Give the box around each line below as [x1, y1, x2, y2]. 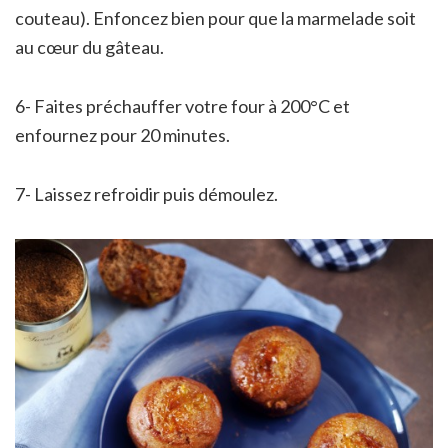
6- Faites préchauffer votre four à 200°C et [15, 94, 350, 117]
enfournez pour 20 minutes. [15, 123, 230, 146]
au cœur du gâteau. [15, 35, 164, 58]
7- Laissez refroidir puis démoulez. [15, 182, 278, 205]
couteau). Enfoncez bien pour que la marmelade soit [15, 6, 416, 29]
